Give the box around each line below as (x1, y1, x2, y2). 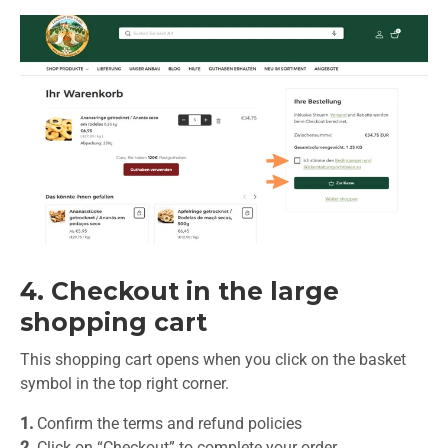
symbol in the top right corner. (20, 374, 229, 394)
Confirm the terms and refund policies (33, 414, 302, 434)
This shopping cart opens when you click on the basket (20, 350, 406, 370)
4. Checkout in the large (20, 276, 339, 307)
